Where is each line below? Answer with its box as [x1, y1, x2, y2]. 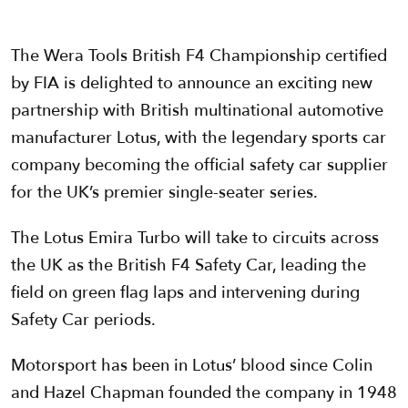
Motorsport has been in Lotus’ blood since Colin [11, 354, 372, 378]
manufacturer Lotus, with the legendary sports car [11, 127, 386, 150]
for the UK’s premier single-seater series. [11, 181, 318, 205]
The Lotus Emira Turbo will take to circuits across [11, 227, 379, 250]
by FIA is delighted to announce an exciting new [11, 72, 372, 96]
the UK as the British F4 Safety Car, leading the [11, 254, 366, 278]
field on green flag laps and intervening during [11, 281, 360, 305]
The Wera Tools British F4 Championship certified [11, 45, 387, 68]
